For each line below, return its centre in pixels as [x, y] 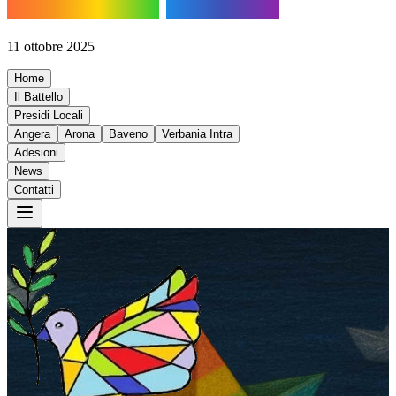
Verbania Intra [197, 133]
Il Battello [38, 96]
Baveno [128, 133]
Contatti [34, 189]
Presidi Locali [49, 115]
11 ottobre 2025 [51, 46]
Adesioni [36, 152]
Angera [32, 133]
